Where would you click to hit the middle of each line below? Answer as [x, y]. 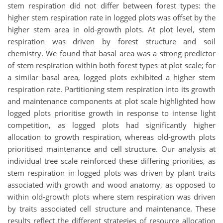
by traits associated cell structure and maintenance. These [111, 209]
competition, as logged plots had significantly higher [111, 125]
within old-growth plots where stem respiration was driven [111, 197]
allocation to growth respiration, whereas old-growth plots [111, 137]
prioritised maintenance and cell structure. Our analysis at [111, 149]
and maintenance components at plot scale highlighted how [111, 101]
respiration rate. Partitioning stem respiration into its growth [111, 89]
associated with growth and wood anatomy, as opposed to [111, 185]
